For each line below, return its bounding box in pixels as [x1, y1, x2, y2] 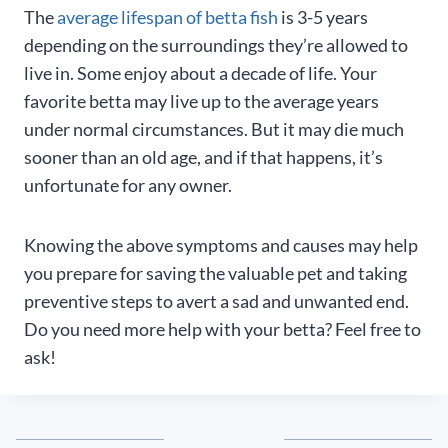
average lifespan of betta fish [57, 6, 278, 28]
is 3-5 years [278, 6, 368, 28]
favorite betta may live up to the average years [24, 90, 379, 112]
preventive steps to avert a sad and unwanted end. [24, 290, 409, 312]
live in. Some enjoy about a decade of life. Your [24, 62, 377, 84]
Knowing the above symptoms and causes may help [24, 234, 418, 256]
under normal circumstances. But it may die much [24, 118, 404, 140]
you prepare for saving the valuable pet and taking [24, 262, 407, 284]
